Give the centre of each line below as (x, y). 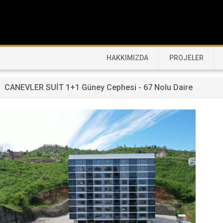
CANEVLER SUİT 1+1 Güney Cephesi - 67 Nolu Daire (99, 87)
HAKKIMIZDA (127, 58)
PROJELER (186, 58)
